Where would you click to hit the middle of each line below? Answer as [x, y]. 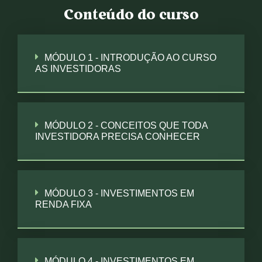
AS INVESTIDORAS [78, 69]
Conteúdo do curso [131, 15]
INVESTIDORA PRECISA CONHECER [118, 137]
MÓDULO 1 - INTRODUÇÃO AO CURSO [130, 58]
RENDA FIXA [63, 204]
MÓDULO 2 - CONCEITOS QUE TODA [126, 125]
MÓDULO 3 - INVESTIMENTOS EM [119, 193]
